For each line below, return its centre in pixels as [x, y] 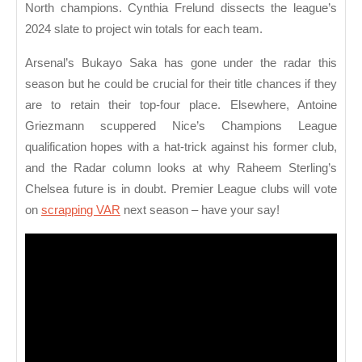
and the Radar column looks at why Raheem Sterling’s [181, 168]
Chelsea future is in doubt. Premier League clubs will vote [181, 189]
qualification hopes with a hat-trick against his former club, [181, 147]
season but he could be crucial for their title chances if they [181, 84]
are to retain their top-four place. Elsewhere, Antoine [181, 105]
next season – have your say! [200, 210]
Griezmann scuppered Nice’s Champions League [181, 126]
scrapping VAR [81, 210]
